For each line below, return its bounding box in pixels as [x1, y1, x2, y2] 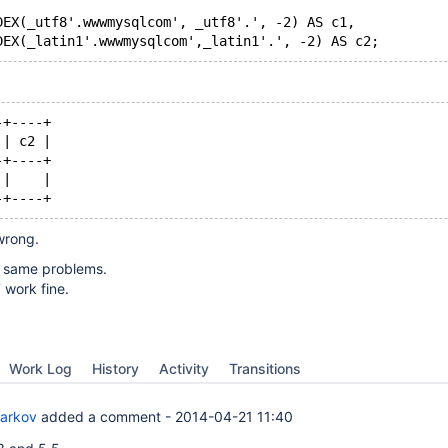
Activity [159, 360, 209, 377]
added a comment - [37, 408, 175, 425]
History [92, 360, 139, 377]
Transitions [229, 360, 301, 377]
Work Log [9, 360, 72, 377]
